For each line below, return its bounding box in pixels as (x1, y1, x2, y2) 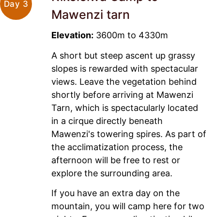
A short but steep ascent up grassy (51, 50, 195, 61)
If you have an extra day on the (51, 188, 180, 199)
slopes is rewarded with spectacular (51, 63, 198, 74)
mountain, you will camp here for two (51, 201, 204, 212)
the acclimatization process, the (51, 141, 183, 152)
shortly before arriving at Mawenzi (51, 89, 193, 100)
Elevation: (51, 30, 93, 41)
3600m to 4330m (93, 30, 168, 41)
